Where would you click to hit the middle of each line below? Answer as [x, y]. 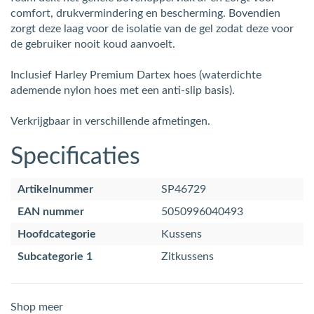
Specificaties [75, 157]
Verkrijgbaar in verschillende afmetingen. [110, 121]
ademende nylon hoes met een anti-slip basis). [123, 90]
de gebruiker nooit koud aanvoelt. [93, 44]
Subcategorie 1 [55, 256]
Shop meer [37, 307]
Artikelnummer [55, 189]
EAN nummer [51, 211]
